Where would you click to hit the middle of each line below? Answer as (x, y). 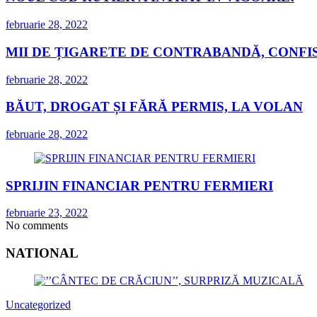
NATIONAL (42, 253)
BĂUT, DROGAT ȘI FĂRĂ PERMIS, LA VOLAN (154, 107)
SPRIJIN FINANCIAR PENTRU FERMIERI (139, 185)
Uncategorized (38, 304)
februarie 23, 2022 (47, 213)
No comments (37, 226)
